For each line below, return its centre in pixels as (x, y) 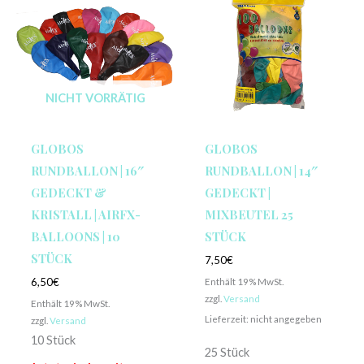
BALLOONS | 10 (75, 236)
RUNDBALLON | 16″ (87, 170)
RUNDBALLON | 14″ (261, 170)
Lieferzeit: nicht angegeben (263, 318)
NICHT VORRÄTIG (95, 97)
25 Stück (227, 352)
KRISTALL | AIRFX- (85, 214)
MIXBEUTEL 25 (249, 214)
